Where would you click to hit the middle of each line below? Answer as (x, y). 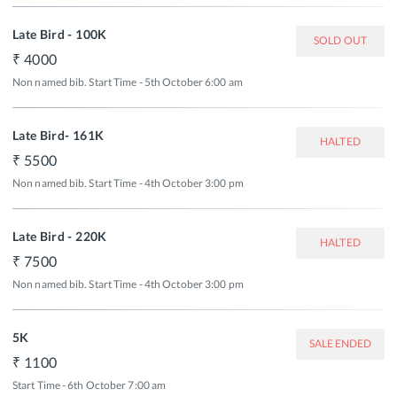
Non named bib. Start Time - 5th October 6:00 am (128, 82)
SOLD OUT (340, 40)
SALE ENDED (340, 343)
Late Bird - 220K (60, 236)
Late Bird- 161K (58, 135)
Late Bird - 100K (60, 34)
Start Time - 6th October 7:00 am (90, 385)
